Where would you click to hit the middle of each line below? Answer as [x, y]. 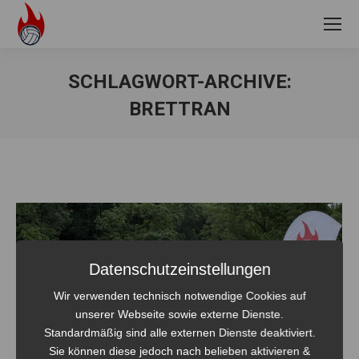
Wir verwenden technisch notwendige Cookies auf [179, 295]
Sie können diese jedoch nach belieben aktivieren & [179, 351]
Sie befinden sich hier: [234, 133]
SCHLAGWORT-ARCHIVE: [179, 82]
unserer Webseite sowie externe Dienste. [179, 314]
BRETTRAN [179, 109]
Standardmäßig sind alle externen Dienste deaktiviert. [179, 332]
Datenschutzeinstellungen [179, 269]
